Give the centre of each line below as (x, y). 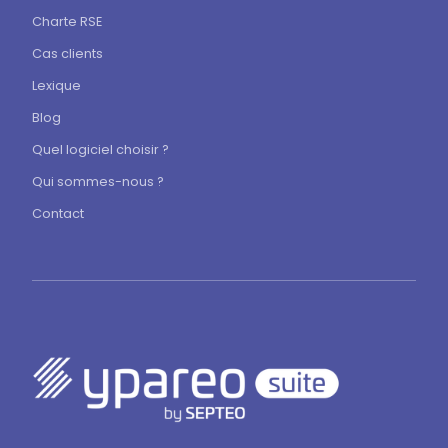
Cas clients (67, 54)
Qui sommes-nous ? (98, 182)
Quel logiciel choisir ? (100, 150)
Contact (58, 214)
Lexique (56, 86)
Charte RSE (67, 22)
